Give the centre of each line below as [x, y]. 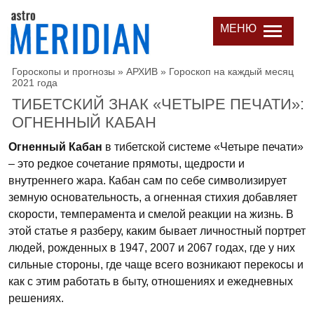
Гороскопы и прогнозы [63, 71]
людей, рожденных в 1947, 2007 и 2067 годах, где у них [152, 248]
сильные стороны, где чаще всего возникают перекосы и [156, 265]
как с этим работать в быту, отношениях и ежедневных [151, 281]
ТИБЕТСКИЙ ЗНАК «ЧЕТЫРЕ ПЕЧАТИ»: [158, 104]
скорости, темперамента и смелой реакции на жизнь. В [151, 214]
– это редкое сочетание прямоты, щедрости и [127, 164]
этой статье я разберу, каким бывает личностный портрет [157, 231]
